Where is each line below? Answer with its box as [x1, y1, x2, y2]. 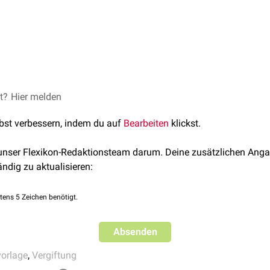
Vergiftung [32, 250, 77, 261]
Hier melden [11, 91, 61, 102]
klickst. [169, 118, 201, 129]
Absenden [113, 226, 157, 237]
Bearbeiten [124, 118, 169, 129]
